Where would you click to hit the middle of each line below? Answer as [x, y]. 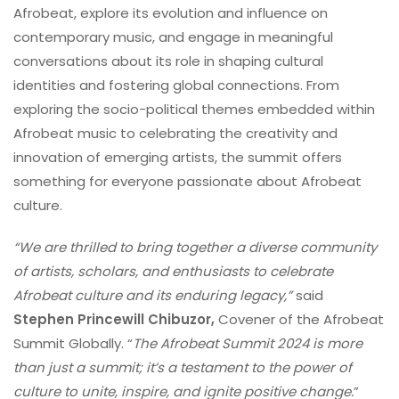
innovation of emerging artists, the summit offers [178, 157]
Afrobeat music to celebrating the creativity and [175, 133]
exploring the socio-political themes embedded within [194, 109]
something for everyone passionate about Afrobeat [187, 181]
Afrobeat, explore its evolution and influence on [171, 13]
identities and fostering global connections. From [176, 85]
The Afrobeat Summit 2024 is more [248, 343]
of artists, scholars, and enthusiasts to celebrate [173, 271]
